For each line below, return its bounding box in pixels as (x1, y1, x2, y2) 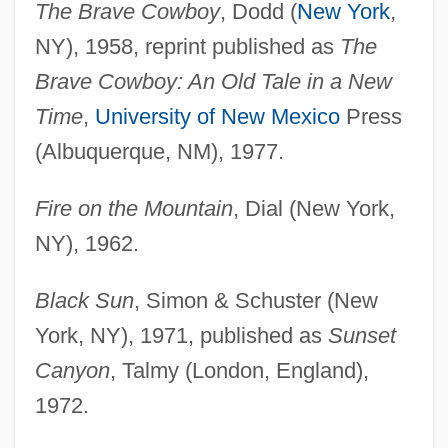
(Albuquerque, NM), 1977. (34, 139, 284, 165)
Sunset (327, 323, 396, 349)
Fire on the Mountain (34, 196, 233, 222)
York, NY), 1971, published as (34, 323, 328, 349)
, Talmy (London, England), (109, 358, 369, 384)
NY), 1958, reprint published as (34, 34, 340, 60)
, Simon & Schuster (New (133, 288, 378, 314)
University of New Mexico (94, 104, 340, 130)
